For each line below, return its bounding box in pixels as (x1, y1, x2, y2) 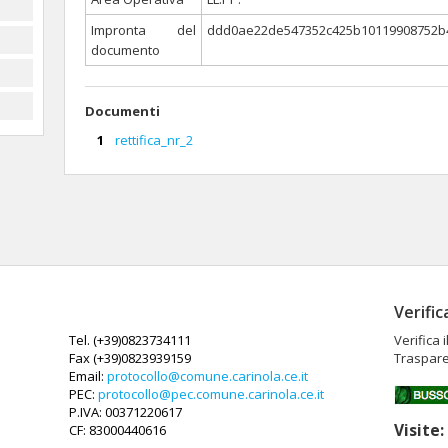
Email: (69, 367, 107, 385)
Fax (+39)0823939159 (69, 349, 191, 367)
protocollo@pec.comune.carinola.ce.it (98, 385, 324, 403)
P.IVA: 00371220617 (69, 403, 182, 421)
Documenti (85, 102, 160, 120)
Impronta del (91, 21, 196, 39)
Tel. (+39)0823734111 (69, 331, 191, 349)
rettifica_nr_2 (115, 131, 193, 149)
